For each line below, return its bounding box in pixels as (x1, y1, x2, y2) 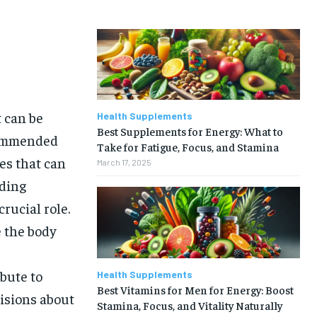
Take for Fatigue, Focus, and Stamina (96, 139, 279, 154)
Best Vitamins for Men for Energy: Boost (96, 282, 294, 296)
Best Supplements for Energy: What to (96, 124, 283, 139)
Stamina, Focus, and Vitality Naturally (96, 297, 282, 312)
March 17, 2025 (96, 157, 151, 168)
